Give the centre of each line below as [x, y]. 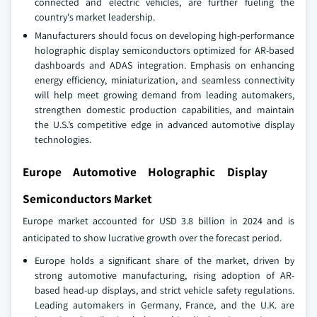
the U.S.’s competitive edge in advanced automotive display [165, 125]
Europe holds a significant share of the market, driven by [165, 260]
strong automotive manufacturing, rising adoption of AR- [165, 275]
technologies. [63, 139]
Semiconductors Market [87, 198]
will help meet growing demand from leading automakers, [165, 95]
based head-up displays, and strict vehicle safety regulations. [165, 290]
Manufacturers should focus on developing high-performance [165, 35]
